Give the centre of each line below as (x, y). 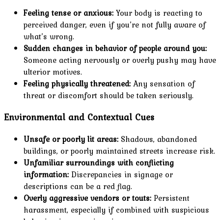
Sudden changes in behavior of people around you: (115, 48)
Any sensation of (163, 84)
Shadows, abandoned (158, 139)
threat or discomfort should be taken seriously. (109, 96)
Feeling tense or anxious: (69, 13)
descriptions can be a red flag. (78, 186)
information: (46, 174)
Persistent (170, 198)
